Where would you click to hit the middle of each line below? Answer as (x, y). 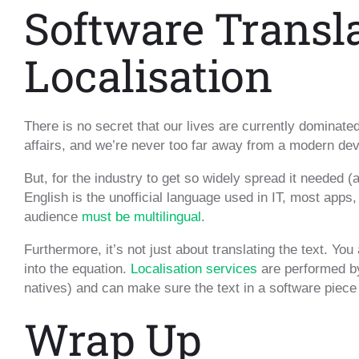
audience (53, 217)
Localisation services (194, 269)
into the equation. (77, 269)
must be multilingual (141, 217)
